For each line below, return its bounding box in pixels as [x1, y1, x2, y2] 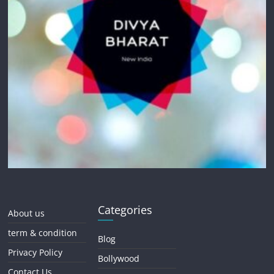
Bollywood [98, 253, 140, 265]
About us [8, 207, 45, 220]
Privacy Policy [8, 246, 63, 259]
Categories [98, 202, 153, 218]
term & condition [8, 227, 78, 239]
